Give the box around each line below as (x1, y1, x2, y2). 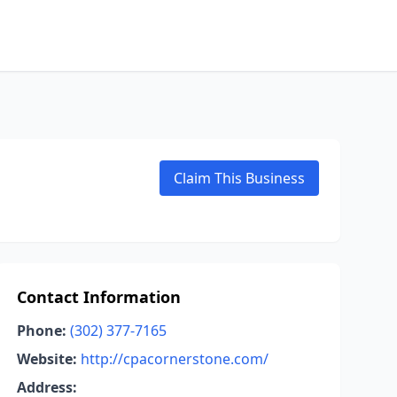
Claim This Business (174, 168, 305, 188)
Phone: (16, 321, 66, 340)
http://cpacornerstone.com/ (80, 349, 269, 369)
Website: (16, 349, 77, 369)
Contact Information (16, 286, 181, 307)
